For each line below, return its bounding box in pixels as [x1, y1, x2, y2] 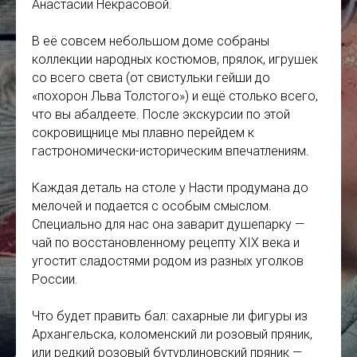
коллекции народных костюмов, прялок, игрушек [32, 52, 318, 68]
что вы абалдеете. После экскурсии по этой [32, 107, 290, 123]
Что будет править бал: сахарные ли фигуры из [32, 308, 308, 324]
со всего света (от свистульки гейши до [32, 70, 270, 86]
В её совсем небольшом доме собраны [32, 33, 269, 49]
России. [32, 272, 78, 288]
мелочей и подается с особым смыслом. [32, 198, 272, 214]
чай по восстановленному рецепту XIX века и [32, 235, 300, 251]
